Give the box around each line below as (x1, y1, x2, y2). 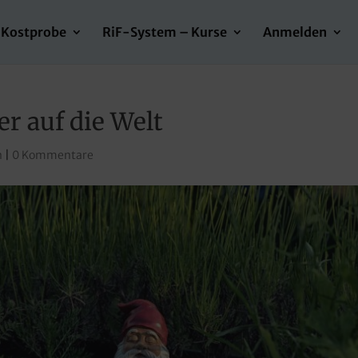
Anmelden (263, 24, 327, 40)
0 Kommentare (12, 148, 94, 162)
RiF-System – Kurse (102, 24, 227, 40)
